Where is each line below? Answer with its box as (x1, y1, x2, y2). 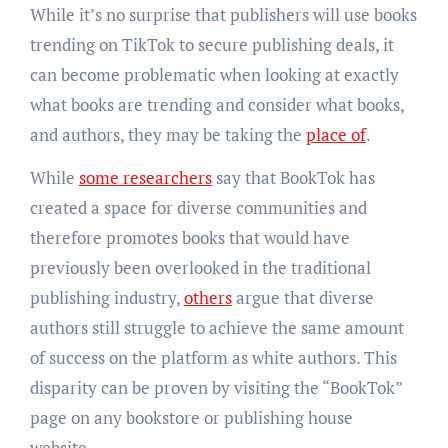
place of (305, 122, 366, 146)
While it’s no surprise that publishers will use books (29, 2, 417, 26)
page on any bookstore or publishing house (29, 405, 353, 429)
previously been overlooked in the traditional (29, 255, 371, 279)
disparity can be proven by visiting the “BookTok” (29, 375, 402, 399)
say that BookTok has (211, 165, 375, 189)
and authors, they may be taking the (29, 122, 306, 146)
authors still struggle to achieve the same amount (29, 315, 404, 339)
